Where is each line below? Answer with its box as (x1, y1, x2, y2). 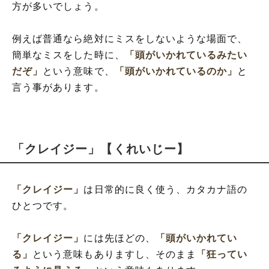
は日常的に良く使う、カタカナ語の (83, 184, 248, 195)
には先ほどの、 (83, 232, 156, 243)
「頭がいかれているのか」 (114, 65, 238, 76)
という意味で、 (43, 65, 115, 76)
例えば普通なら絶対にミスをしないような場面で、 (12, 33, 248, 44)
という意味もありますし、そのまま (32, 249, 197, 259)
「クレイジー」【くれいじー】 (12, 142, 189, 156)
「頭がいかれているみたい (124, 49, 248, 60)
